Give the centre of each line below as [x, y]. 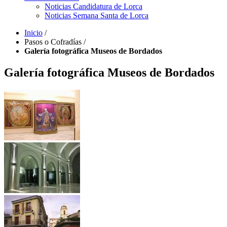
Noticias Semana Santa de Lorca [97, 15]
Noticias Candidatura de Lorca [93, 6]
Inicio [33, 33]
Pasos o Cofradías [54, 42]
